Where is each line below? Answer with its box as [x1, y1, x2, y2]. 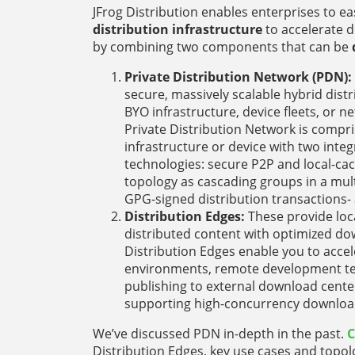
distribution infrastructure [93, 20, 262, 38]
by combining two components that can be [93, 37, 352, 55]
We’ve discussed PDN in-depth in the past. [93, 324, 347, 342]
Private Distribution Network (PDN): [124, 67, 352, 86]
